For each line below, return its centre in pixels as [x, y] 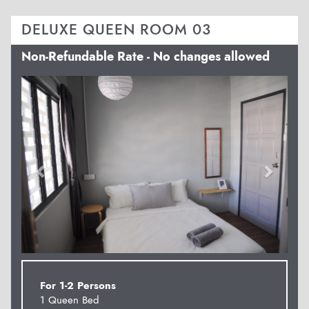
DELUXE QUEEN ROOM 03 [116, 29]
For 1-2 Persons [78, 285]
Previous [65, 84]
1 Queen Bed [70, 300]
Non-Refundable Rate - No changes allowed [146, 56]
